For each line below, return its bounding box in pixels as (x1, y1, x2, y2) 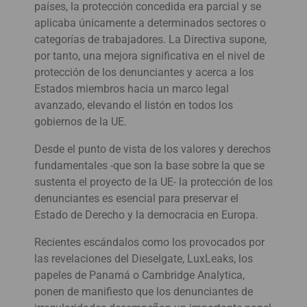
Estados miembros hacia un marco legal (34, 82, 229, 95)
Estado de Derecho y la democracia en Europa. (34, 208, 258, 221)
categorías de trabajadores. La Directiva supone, (34, 32, 267, 46)
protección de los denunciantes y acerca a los (34, 65, 254, 79)
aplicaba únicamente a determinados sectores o (34, 16, 266, 29)
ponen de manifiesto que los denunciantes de (34, 284, 253, 298)
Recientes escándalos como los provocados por (34, 235, 265, 249)
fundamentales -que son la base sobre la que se (34, 158, 265, 172)
